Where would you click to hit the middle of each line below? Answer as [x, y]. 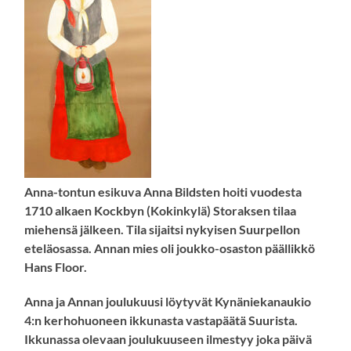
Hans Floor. [56, 267]
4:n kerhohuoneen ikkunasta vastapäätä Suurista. [161, 320]
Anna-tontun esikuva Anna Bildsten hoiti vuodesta [163, 192]
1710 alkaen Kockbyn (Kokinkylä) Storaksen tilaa [161, 211]
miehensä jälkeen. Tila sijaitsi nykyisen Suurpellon [163, 230]
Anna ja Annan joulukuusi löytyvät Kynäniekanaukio [168, 302]
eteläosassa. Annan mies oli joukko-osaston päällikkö [170, 248]
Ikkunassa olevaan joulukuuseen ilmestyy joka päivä [168, 339]
